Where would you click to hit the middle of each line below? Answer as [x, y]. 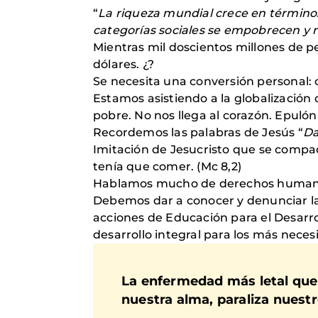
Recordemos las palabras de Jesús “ [198, 132]
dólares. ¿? [124, 64]
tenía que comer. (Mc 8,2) [167, 166]
